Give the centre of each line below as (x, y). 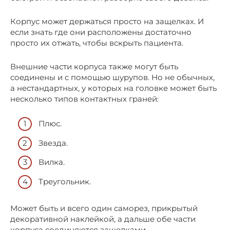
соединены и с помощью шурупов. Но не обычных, (112, 77)
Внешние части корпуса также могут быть (94, 66)
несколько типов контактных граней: (84, 99)
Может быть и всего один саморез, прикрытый (104, 208)
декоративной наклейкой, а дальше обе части (103, 219)
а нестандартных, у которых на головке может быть (113, 88)
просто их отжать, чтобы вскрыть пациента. (97, 43)
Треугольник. (65, 181)
